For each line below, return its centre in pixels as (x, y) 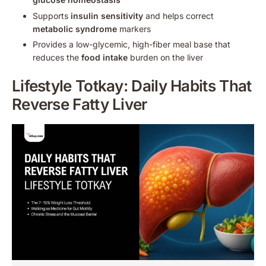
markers (134, 28)
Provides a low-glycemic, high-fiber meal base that (132, 44)
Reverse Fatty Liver (80, 104)
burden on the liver (165, 57)
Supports (52, 15)
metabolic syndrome (75, 28)
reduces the (57, 57)
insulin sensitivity (107, 15)
